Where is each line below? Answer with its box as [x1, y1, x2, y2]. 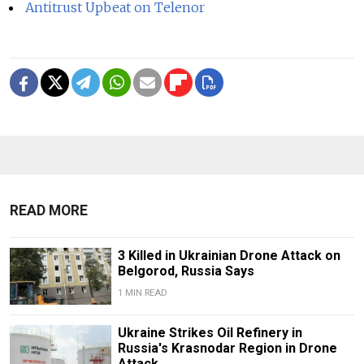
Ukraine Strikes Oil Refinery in [117, 325, 302, 341]
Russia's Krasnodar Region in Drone [117, 340, 337, 357]
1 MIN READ [117, 288, 167, 299]
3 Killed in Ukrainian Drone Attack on [117, 248, 340, 264]
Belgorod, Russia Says [117, 263, 254, 279]
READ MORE [10, 202, 88, 219]
